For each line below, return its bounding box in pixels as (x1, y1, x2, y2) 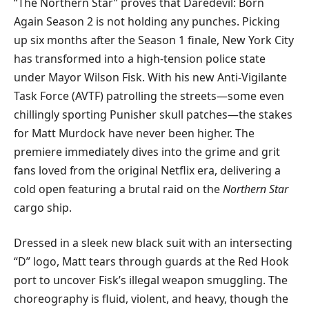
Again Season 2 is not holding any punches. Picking (14, 13, 280, 29)
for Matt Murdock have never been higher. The (14, 125, 255, 141)
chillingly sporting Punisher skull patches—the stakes (14, 106, 292, 122)
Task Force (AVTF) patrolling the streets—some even (14, 88, 284, 103)
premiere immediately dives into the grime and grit (14, 143, 280, 159)
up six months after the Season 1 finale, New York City (14, 32, 294, 48)
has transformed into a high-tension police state (14, 50, 266, 66)
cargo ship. (14, 199, 72, 215)
